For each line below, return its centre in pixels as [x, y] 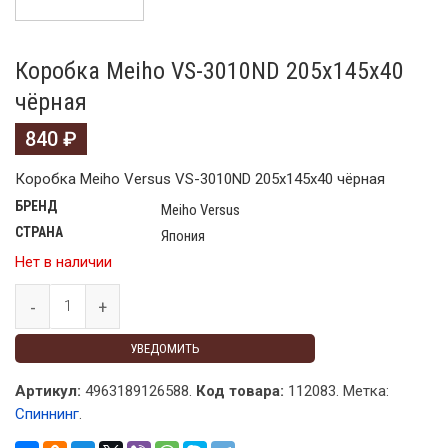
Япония [183, 236]
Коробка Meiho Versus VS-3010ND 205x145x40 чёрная [200, 179]
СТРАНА [39, 232]
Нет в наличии [63, 262]
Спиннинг [47, 414]
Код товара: [240, 391]
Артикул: [48, 391]
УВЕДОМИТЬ [165, 349]
